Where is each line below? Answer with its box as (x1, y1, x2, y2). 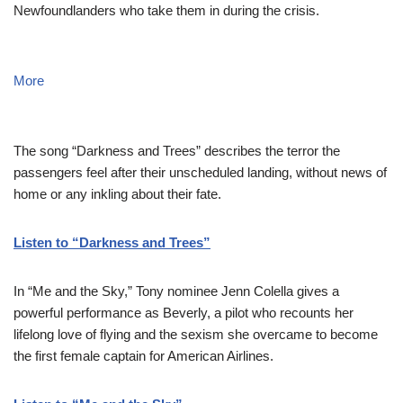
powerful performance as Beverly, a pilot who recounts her (13, 305, 354, 320)
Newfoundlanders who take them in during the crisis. (13, 3, 319, 18)
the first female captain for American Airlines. (13, 348, 273, 363)
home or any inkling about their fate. (13, 186, 221, 201)
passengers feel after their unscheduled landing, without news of (13, 165, 387, 180)
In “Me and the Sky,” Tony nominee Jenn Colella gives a (13, 283, 339, 299)
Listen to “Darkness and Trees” (13, 235, 210, 250)
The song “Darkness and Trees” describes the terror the (13, 143, 340, 158)
